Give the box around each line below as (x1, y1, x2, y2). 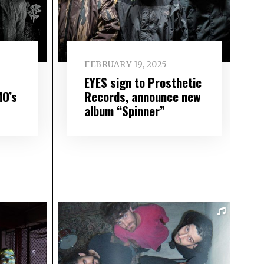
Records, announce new (84, 87, 201, 105)
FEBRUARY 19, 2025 (84, 59, 167, 70)
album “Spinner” (84, 101, 166, 120)
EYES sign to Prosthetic (84, 72, 202, 91)
